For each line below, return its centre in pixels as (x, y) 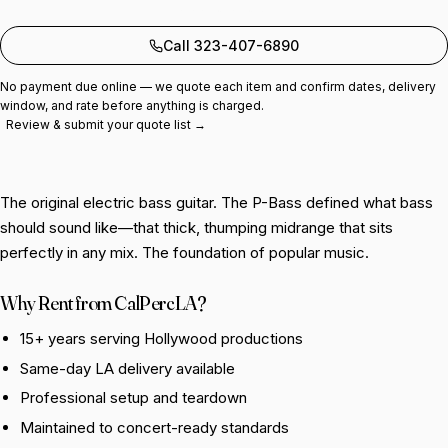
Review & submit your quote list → (106, 124)
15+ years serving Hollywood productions (161, 338)
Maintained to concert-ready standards (154, 427)
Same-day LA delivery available (127, 368)
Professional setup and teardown (133, 397)
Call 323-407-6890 (231, 45)
